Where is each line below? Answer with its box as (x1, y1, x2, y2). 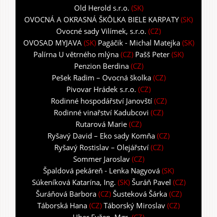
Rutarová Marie (76, 119, 127, 129)
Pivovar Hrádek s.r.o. (66, 84, 136, 94)
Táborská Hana (37, 200, 87, 210)
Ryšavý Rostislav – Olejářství (54, 142, 149, 152)
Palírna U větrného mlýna (33, 49, 119, 59)
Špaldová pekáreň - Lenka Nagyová (43, 165, 160, 175)
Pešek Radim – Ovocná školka (51, 72, 151, 82)
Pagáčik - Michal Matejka (97, 37, 180, 47)
